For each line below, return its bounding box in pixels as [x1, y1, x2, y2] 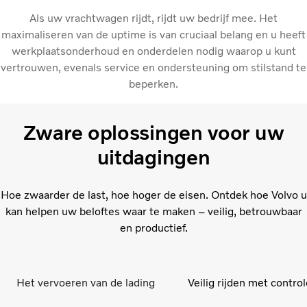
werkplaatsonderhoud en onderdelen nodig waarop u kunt [11, 45, 296, 58]
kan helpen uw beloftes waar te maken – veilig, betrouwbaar [5, 204, 302, 218]
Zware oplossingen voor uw [23, 119, 284, 145]
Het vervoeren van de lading [16, 275, 155, 289]
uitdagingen [97, 144, 210, 170]
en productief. [119, 221, 188, 234]
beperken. [129, 77, 178, 91]
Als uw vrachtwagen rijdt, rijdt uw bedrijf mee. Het [29, 12, 278, 25]
